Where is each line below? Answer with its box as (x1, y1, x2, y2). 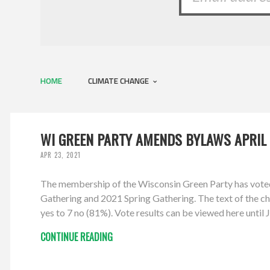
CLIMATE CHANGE (88, 74, 151, 87)
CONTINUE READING (40, 230, 113, 245)
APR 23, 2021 (40, 150, 81, 160)
